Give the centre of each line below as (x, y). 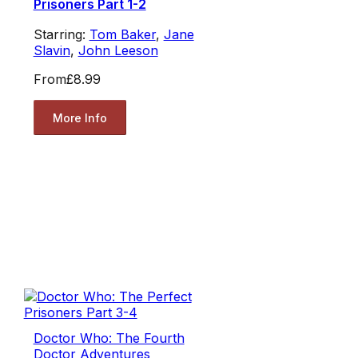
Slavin (52, 51)
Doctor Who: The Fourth (109, 338)
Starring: (61, 35)
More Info (80, 117)
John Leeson (118, 51)
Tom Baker (122, 35)
